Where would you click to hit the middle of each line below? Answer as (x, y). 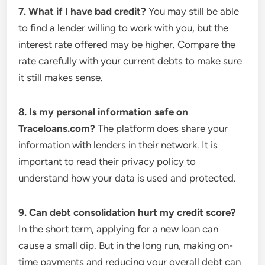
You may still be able (193, 11)
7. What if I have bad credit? (83, 11)
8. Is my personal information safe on (104, 112)
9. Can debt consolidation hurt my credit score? (127, 212)
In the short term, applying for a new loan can (119, 229)
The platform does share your (162, 128)
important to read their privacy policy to (107, 161)
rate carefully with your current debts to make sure (130, 61)
